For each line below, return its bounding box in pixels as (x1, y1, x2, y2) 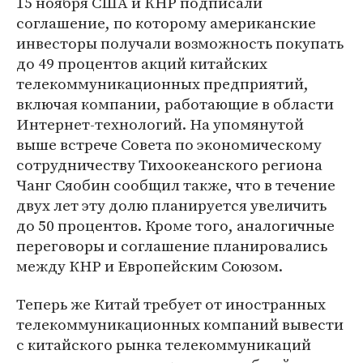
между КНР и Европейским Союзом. (16, 255, 283, 276)
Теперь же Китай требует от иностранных (16, 293, 326, 314)
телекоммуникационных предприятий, (16, 73, 309, 94)
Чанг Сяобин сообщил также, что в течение (16, 174, 335, 195)
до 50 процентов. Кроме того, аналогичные (16, 215, 335, 236)
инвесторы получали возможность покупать (16, 32, 344, 53)
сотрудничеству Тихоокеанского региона (16, 154, 322, 175)
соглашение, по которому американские (16, 12, 316, 33)
